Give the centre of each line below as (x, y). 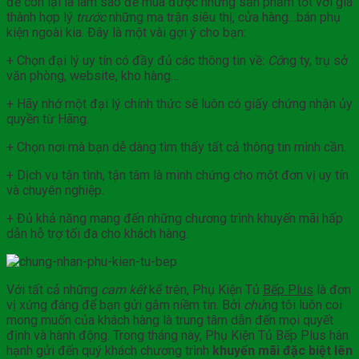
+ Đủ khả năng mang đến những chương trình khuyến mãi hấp (175, 219)
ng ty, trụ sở (315, 61)
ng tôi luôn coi (303, 305)
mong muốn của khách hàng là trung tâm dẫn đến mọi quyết (170, 321)
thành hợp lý (41, 18)
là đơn (332, 290)
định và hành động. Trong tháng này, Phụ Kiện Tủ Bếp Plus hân (177, 336)
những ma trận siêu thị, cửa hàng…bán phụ (225, 18)
